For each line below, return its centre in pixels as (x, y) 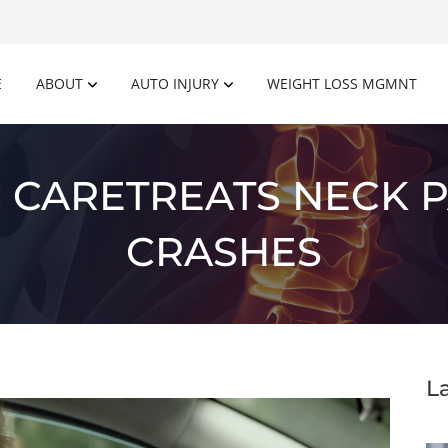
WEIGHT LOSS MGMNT (342, 83)
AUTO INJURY (175, 83)
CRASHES (224, 251)
